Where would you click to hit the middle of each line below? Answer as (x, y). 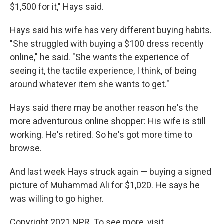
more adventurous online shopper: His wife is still (108, 121)
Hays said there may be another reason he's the (104, 108)
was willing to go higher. (57, 199)
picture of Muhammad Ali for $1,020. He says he (105, 185)
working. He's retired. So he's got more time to (101, 135)
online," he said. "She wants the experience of (100, 57)
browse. (26, 148)
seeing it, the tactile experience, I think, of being (103, 71)
